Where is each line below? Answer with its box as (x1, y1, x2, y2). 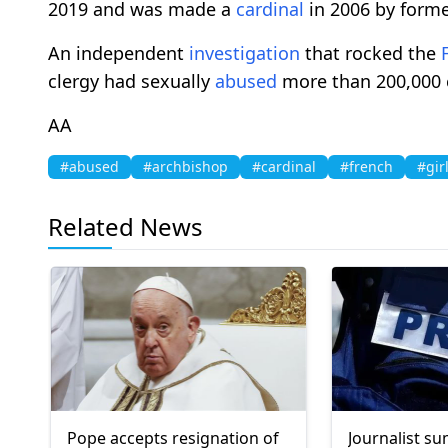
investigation (189, 41, 300, 66)
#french (340, 157, 393, 177)
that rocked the (300, 41, 441, 66)
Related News (48, 210, 203, 244)
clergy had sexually (48, 69, 215, 94)
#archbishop (143, 157, 228, 177)
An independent (48, 41, 189, 66)
